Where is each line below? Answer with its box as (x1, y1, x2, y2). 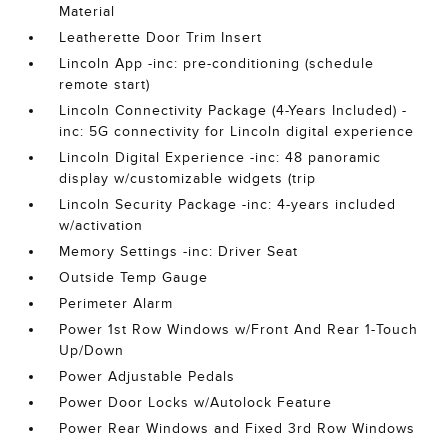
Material (59, 4, 116, 19)
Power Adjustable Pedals (59, 369, 236, 384)
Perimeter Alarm (59, 296, 174, 311)
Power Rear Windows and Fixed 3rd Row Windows (59, 421, 416, 436)
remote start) (59, 77, 151, 92)
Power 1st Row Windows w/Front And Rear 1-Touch (59, 322, 419, 337)
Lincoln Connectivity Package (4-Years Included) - (59, 103, 408, 118)
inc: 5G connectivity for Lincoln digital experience (59, 124, 415, 139)
